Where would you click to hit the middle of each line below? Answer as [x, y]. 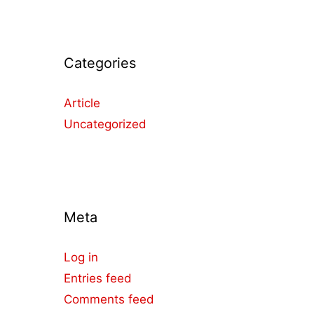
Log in [81, 257]
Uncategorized [105, 124]
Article [82, 103]
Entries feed [98, 278]
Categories [100, 63]
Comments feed [109, 299]
